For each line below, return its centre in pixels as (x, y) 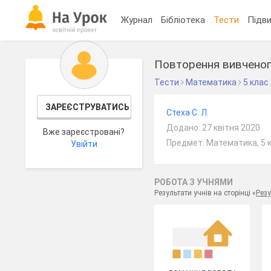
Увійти (84, 144)
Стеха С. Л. (188, 113)
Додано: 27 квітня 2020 (214, 128)
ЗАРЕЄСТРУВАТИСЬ (87, 107)
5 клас (256, 82)
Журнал (137, 20)
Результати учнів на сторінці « (205, 193)
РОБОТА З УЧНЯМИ (194, 182)
